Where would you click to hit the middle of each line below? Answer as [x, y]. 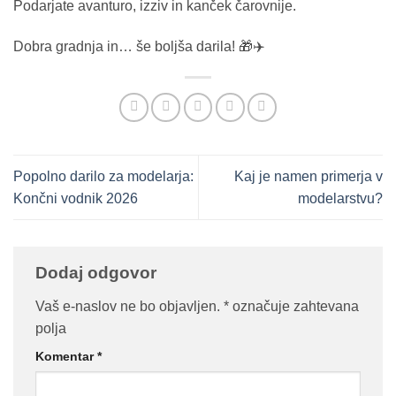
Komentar [66, 356]
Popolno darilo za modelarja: [103, 176]
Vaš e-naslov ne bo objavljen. [128, 306]
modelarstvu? [340, 198]
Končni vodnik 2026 [76, 198]
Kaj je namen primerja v [308, 176]
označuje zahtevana [294, 306]
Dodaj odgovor [98, 273]
